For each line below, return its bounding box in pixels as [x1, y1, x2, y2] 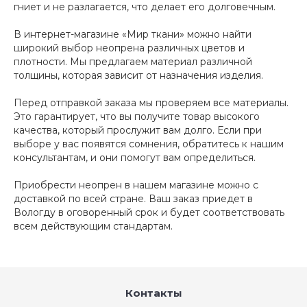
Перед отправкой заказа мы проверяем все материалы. [14, 97, 288, 109]
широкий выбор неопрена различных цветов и [14, 42, 245, 54]
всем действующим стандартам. [14, 220, 173, 232]
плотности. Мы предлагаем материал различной [14, 56, 252, 68]
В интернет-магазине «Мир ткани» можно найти [14, 28, 251, 40]
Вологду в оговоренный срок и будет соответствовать [14, 206, 284, 219]
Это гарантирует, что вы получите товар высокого [14, 110, 260, 123]
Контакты [125, 286, 182, 299]
